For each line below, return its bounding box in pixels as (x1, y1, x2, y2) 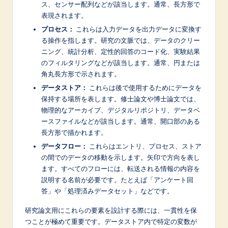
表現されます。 (41, 11, 88, 19)
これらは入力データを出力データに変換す (74, 24, 202, 33)
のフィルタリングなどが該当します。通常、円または (41, 58, 200, 67)
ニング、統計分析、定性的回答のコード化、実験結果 (41, 47, 200, 55)
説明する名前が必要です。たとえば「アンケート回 (41, 176, 193, 184)
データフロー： (41, 142, 88, 151)
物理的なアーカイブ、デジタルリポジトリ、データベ (41, 105, 200, 114)
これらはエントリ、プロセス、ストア (88, 142, 202, 151)
